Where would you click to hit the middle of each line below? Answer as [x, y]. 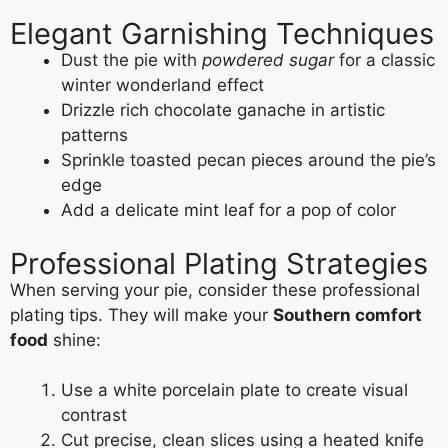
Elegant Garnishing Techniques [222, 33]
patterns [94, 135]
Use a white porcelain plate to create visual [234, 390]
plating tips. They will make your [141, 314]
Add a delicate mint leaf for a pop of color [228, 210]
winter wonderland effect [162, 85]
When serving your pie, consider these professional [215, 289]
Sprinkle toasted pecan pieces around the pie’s [248, 160]
